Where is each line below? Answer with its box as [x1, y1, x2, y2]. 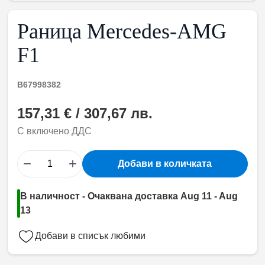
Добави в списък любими [35, 231, 146, 241]
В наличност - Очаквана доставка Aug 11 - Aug [20, 191, 238, 202]
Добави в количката [118, 159, 212, 169]
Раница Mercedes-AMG [17, 20, 227, 44]
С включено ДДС [17, 126, 92, 137]
